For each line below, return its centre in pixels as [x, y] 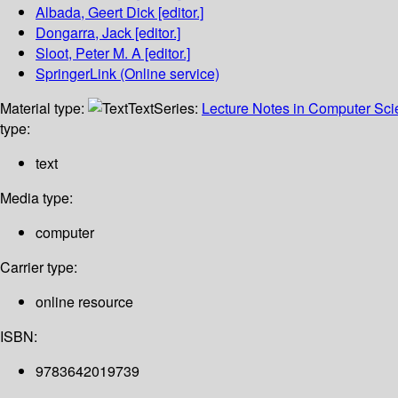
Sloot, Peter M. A [88, 53]
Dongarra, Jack [84, 33]
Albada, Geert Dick [95, 12]
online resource [84, 302]
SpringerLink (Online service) [127, 74]
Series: [178, 108]
